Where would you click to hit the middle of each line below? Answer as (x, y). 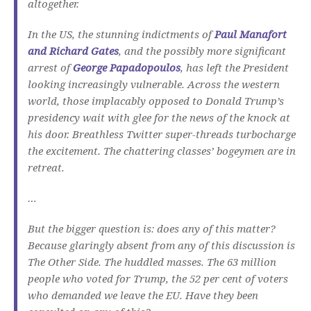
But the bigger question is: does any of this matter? (152, 229)
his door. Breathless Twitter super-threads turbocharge (162, 134)
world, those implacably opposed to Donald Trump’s (156, 101)
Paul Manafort (251, 34)
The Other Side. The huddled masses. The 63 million (152, 262)
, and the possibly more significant (202, 51)
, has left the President (235, 68)
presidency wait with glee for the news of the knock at (159, 118)
